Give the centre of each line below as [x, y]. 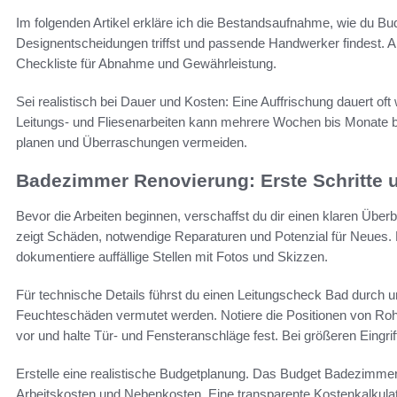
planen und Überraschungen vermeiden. [132, 143]
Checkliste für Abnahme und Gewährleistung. [146, 64]
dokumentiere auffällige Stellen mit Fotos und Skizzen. [172, 257]
